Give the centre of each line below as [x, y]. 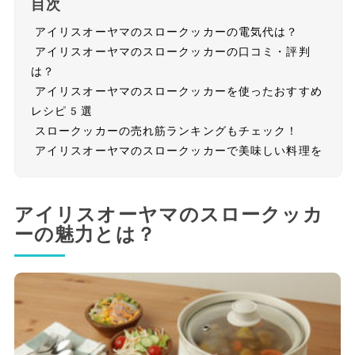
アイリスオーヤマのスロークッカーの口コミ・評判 [172, 52]
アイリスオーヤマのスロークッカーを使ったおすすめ [178, 92]
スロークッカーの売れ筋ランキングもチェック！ [166, 131]
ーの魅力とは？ [85, 235]
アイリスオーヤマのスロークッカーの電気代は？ [166, 32]
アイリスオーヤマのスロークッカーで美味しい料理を [178, 151]
